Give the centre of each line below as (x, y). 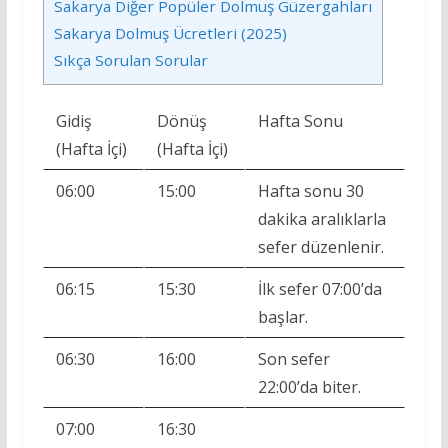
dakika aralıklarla (321, 219)
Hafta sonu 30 (310, 191)
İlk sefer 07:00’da (319, 289)
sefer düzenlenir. (320, 247)
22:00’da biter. (309, 387)
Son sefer (293, 359)
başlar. (282, 317)
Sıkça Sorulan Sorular (130, 60)
